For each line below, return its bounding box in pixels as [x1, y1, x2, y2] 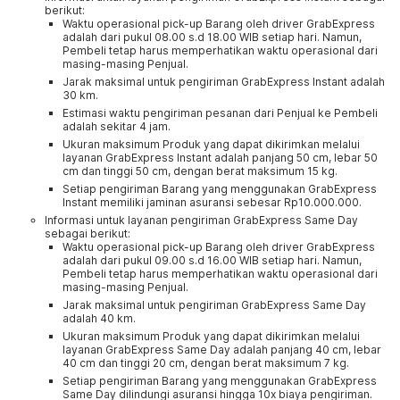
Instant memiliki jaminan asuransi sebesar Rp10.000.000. [62, 196, 362, 209]
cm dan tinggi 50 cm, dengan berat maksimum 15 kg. [62, 164, 337, 178]
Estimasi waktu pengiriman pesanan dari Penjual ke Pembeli [62, 106, 378, 120]
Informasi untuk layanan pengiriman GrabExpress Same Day [45, 213, 358, 227]
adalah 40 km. [62, 312, 136, 325]
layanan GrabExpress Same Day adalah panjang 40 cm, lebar [62, 343, 381, 356]
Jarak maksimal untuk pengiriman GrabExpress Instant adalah [62, 75, 385, 88]
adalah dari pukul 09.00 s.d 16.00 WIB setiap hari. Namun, [62, 254, 362, 267]
